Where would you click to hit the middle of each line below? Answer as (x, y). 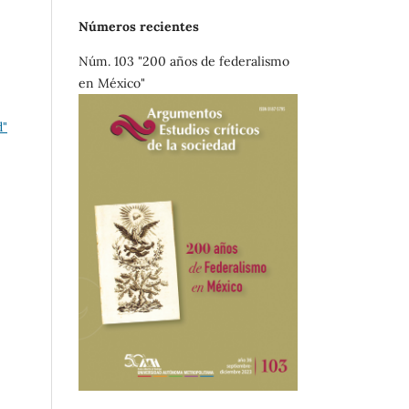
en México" (112, 83)
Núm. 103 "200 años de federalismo (184, 61)
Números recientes (139, 26)
